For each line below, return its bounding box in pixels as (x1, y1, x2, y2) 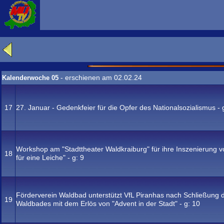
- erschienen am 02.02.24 (60, 73, 142, 81)
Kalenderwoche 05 (2, 74, 60, 81)
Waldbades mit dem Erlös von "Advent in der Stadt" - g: (16, 199, 192, 207)
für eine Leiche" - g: (16, 153, 80, 161)
